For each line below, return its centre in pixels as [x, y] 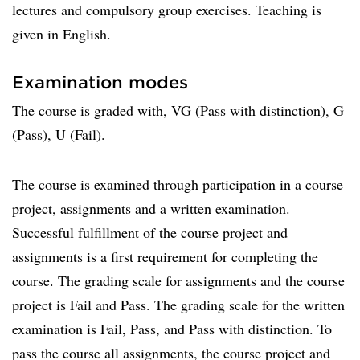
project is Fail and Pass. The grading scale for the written [178, 305]
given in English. [61, 34]
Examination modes [100, 82]
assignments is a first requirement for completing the [165, 256]
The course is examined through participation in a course [178, 184]
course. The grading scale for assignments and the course [178, 280]
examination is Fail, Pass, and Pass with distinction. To [172, 329]
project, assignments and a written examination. [151, 208]
